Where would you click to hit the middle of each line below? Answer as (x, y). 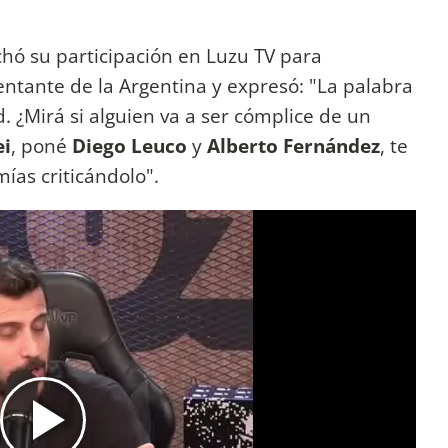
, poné (41, 145)
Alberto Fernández (293, 145)
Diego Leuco (132, 145)
